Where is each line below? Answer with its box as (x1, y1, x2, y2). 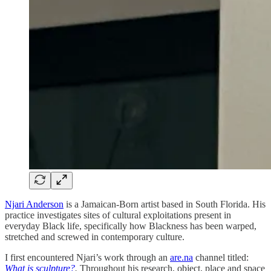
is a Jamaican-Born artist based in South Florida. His (64, 198, 266, 209)
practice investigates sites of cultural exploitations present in (5, 209, 231, 220)
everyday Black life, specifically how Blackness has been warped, (5, 220, 256, 231)
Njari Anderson (5, 198, 64, 209)
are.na (170, 252, 193, 263)
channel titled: (193, 252, 249, 263)
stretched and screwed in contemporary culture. (5, 231, 184, 242)
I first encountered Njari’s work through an (5, 252, 170, 263)
